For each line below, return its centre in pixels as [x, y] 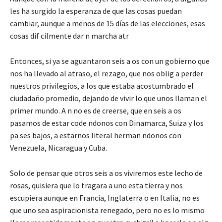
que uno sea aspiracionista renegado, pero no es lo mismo [107, 210]
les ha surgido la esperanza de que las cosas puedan [96, 11]
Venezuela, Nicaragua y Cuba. [59, 147]
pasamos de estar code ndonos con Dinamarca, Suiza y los [107, 123]
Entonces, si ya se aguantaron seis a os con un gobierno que [110, 61]
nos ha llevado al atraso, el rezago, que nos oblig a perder [107, 73]
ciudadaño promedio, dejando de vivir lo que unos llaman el [109, 98]
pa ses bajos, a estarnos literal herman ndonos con [96, 135]
